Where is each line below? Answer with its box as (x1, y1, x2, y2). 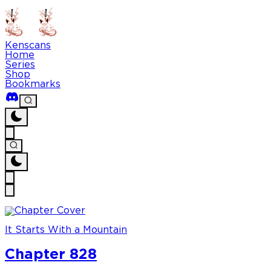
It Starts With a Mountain (5, 226, 127, 235)
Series (5, 60, 35, 70)
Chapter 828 (5, 248, 97, 262)
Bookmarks (5, 80, 60, 89)
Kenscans (5, 41, 51, 50)
